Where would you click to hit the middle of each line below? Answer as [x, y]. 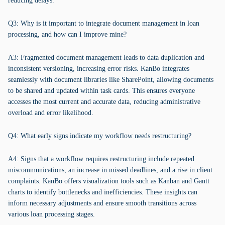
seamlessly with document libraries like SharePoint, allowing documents [111, 80]
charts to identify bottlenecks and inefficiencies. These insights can [103, 192]
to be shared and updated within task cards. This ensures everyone [101, 91]
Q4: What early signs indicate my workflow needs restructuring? [100, 136]
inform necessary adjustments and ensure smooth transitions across [102, 203]
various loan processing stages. [51, 214]
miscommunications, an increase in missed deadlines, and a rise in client [110, 170]
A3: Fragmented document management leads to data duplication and [106, 58]
